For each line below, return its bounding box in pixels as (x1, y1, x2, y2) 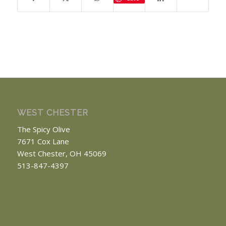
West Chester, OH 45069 (17, 148, 106, 159)
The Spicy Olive (17, 124, 70, 135)
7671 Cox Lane (17, 136, 69, 147)
